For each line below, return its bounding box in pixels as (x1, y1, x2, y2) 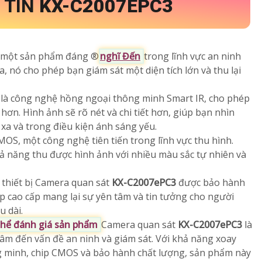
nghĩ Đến (100, 50, 140, 63)
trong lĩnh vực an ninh (144, 50, 241, 63)
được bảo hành (178, 176, 245, 189)
